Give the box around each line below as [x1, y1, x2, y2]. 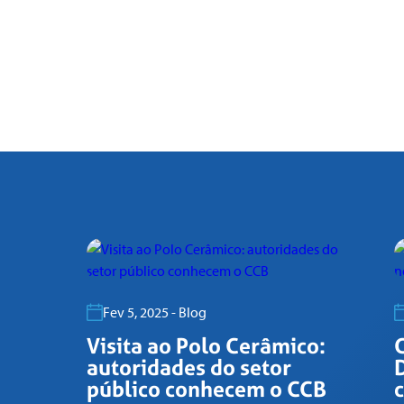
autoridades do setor [87, 353, 291, 383]
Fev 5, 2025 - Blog [103, 303, 207, 322]
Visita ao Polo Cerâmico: [87, 331, 326, 362]
